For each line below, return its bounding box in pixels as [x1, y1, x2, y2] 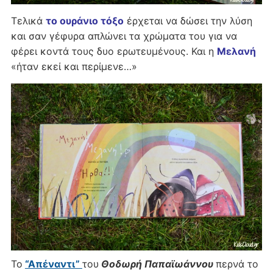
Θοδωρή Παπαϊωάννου [98, 257, 213, 270]
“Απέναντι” [24, 257, 82, 270]
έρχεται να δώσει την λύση [123, 14, 252, 27]
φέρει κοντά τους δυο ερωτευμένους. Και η [10, 44, 217, 57]
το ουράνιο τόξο [45, 14, 124, 27]
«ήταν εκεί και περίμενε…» [10, 60, 137, 73]
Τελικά [10, 14, 46, 27]
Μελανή [216, 44, 256, 57]
